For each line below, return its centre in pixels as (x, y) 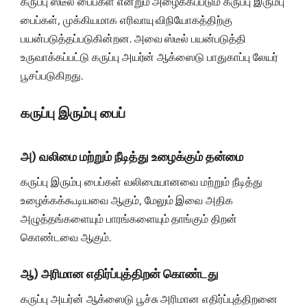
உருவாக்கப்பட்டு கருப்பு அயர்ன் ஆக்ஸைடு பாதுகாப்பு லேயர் (150, 58)
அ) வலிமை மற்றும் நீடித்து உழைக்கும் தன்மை (132, 157)
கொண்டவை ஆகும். (66, 238)
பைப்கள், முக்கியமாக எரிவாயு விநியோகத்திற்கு (127, 21)
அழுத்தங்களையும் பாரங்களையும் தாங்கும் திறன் (129, 219)
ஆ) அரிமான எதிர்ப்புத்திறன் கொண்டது (120, 274)
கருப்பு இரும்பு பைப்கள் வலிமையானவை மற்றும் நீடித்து (142, 182)
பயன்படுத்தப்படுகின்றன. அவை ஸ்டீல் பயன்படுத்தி (134, 39)
